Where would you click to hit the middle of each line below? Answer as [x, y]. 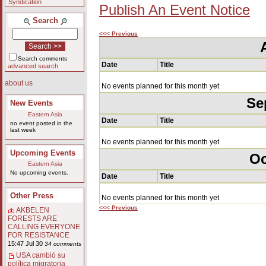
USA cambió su [40, 256]
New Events [31, 103]
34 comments [63, 244]
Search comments [42, 58]
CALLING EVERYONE [44, 227]
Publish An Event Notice [175, 10]
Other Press [31, 196]
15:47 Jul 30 [25, 244]
